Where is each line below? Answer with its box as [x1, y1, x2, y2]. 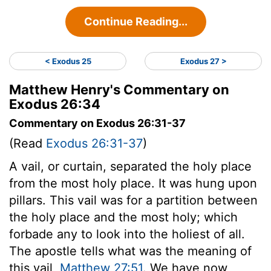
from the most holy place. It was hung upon [9, 175, 257, 191]
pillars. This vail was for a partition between [9, 192, 258, 207]
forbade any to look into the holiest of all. [9, 226, 245, 241]
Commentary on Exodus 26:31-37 [9, 116, 186, 129]
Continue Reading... [83, 15, 188, 28]
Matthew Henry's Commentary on [9, 81, 229, 97]
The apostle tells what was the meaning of [9, 243, 252, 258]
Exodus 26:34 [9, 96, 100, 112]
